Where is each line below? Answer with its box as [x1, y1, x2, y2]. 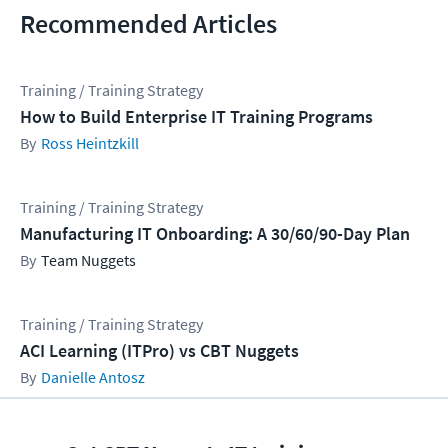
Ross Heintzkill [41, 132, 139, 153]
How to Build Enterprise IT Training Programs [20, 104, 373, 128]
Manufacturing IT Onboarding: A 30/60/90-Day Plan [20, 221, 410, 245]
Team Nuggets [41, 249, 136, 270]
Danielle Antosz [41, 366, 145, 387]
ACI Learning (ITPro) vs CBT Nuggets [20, 338, 299, 362]
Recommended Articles [20, 6, 277, 40]
